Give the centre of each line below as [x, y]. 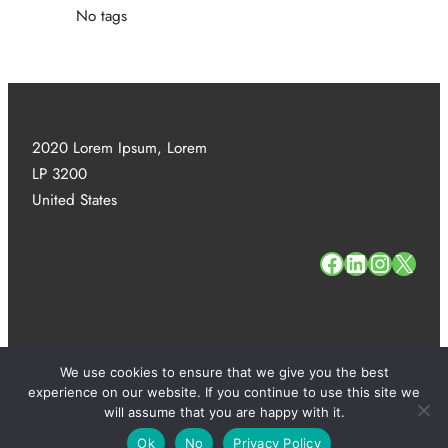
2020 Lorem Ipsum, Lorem [119, 147]
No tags [101, 15]
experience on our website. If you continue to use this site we [224, 392]
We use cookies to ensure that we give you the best [224, 372]
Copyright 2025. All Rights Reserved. [314, 404]
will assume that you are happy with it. [224, 412]
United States [74, 199]
